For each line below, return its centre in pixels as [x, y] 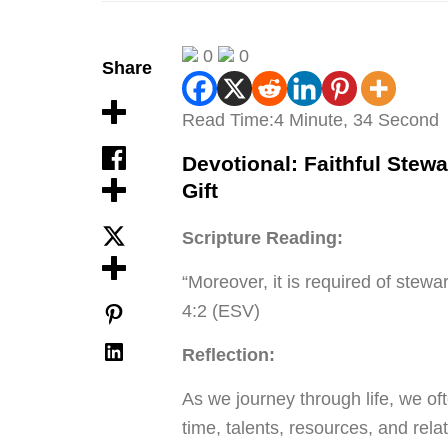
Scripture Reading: [262, 238]
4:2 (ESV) [221, 311]
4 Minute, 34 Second [356, 120]
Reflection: [228, 355]
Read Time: [228, 120]
